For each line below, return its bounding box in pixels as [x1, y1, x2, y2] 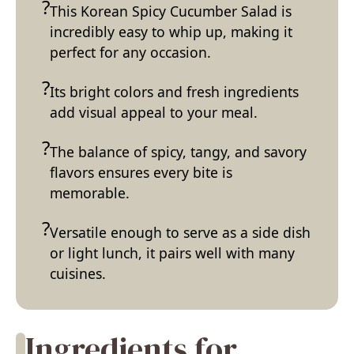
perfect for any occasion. [50, 42, 211, 62]
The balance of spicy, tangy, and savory [50, 141, 307, 161]
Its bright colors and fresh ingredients [50, 81, 299, 101]
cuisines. [50, 263, 106, 283]
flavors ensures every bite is [50, 162, 232, 182]
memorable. [50, 183, 130, 202]
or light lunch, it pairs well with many [50, 243, 295, 262]
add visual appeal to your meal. [50, 102, 258, 122]
